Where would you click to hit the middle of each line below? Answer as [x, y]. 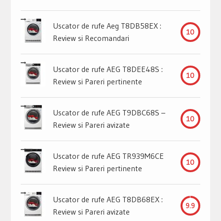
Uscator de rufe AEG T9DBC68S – [109, 113]
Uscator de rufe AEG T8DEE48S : [108, 69]
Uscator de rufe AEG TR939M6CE [108, 156]
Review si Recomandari [91, 38]
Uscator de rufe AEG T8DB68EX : [108, 200]
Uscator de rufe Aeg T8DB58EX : [107, 26]
